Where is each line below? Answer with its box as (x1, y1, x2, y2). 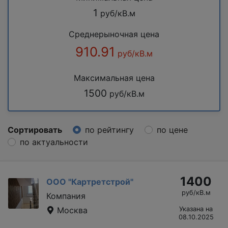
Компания (46, 190, 85, 201)
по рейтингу (85, 124, 134, 135)
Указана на (179, 205, 213, 213)
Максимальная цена (73, 72, 155, 83)
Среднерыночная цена (69, 28, 159, 39)
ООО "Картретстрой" (46, 176, 133, 187)
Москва (54, 205, 88, 215)
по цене (157, 124, 188, 135)
